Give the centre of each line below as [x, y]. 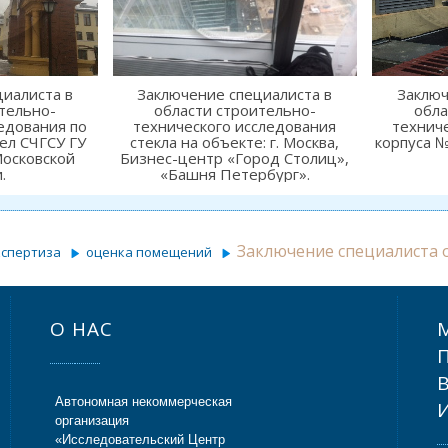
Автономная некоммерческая [144, 401]
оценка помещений [149, 251]
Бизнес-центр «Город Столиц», [235, 157]
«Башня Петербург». [234, 173]
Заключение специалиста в [235, 93]
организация [92, 420]
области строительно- [234, 109]
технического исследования [235, 125]
